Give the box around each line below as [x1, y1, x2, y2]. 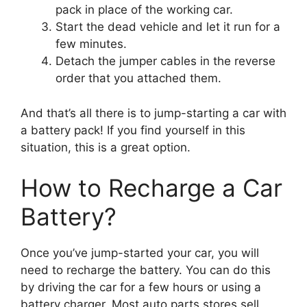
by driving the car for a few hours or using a [21, 280, 261, 295]
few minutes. [56, 37, 127, 51]
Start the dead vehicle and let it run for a [56, 20, 280, 34]
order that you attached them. [56, 71, 221, 86]
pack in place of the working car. [56, 3, 233, 17]
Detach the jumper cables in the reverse [56, 54, 275, 69]
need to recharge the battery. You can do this [21, 263, 271, 278]
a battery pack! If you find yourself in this [21, 123, 245, 137]
